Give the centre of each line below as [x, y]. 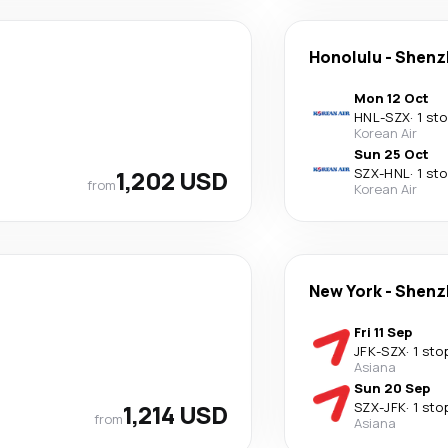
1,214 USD [175, 414]
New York [345, 291]
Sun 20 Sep [392, 388]
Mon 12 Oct [391, 98]
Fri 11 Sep [383, 332]
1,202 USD [171, 180]
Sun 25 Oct [391, 154]
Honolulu [345, 57]
